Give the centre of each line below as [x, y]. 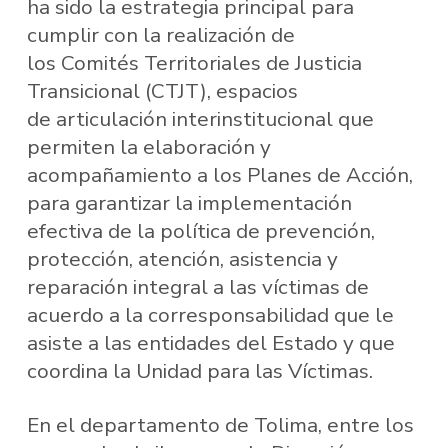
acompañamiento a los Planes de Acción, [219, 175]
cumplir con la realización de [160, 35]
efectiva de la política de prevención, [200, 231]
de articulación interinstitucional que [200, 119]
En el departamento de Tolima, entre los [220, 424]
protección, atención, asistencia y [182, 259]
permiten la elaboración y [148, 147]
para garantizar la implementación [189, 203]
